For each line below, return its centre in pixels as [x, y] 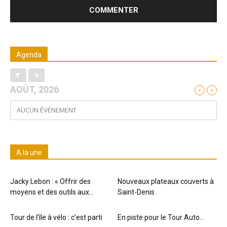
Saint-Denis [136, 192]
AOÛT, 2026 [34, 90]
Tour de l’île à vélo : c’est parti [56, 218]
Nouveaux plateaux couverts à [165, 182]
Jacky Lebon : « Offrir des [50, 182]
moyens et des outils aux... [52, 192]
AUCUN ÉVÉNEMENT [47, 110]
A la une [29, 153]
